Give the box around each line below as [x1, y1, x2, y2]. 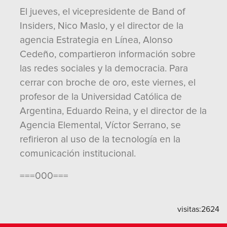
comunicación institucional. [20, 147, 136, 160]
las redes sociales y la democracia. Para [20, 62, 188, 74]
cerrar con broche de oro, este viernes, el [20, 77, 196, 89]
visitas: [177, 204, 201, 214]
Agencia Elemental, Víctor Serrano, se [20, 119, 181, 131]
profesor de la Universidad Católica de [20, 91, 182, 103]
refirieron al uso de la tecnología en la [20, 133, 180, 145]
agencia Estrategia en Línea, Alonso [20, 34, 173, 46]
